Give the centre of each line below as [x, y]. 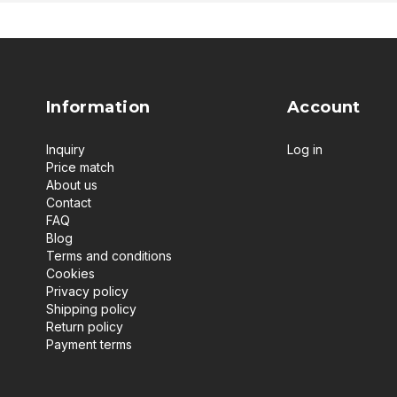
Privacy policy [87, 292]
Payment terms [89, 345]
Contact [68, 203]
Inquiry [65, 150]
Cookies [70, 274]
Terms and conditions [109, 256]
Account [323, 108]
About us [71, 185]
